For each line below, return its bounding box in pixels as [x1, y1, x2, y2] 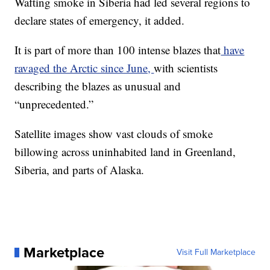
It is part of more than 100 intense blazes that [14, 42, 221, 57]
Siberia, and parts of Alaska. [14, 162, 145, 177]
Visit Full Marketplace [176, 246, 256, 259]
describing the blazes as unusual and [14, 78, 181, 93]
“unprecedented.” [14, 96, 94, 111]
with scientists [154, 60, 218, 75]
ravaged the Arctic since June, [14, 60, 154, 75]
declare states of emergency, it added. [14, 13, 185, 28]
